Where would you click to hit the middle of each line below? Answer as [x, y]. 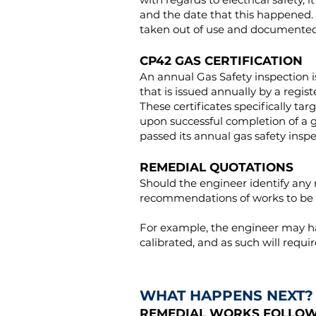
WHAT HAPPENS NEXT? [226, 296]
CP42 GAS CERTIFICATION [221, 61]
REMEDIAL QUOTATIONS [217, 167]
